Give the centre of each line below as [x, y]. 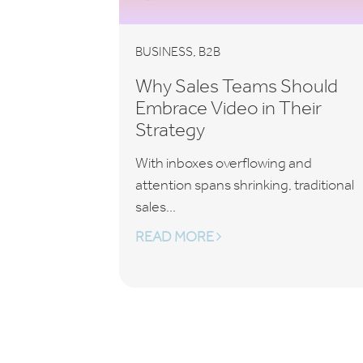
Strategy [170, 129]
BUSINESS [164, 51]
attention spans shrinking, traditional [245, 185]
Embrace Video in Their [228, 107]
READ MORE [176, 237]
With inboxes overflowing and [224, 163]
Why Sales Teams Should [237, 85]
